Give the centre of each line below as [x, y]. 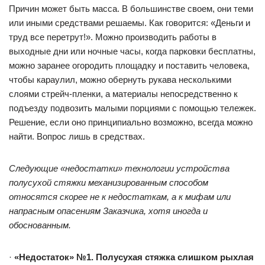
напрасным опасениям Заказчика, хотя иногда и [108, 211]
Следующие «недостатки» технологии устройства [119, 168]
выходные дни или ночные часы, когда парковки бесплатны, [132, 51]
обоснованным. [40, 225]
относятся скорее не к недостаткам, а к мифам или [120, 197]
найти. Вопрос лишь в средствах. [77, 136]
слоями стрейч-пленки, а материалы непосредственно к [123, 94]
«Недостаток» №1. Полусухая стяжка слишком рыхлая [134, 257]
